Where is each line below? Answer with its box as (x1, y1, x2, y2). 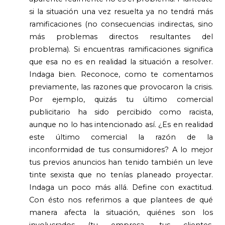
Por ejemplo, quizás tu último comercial (29, 94, 213, 104)
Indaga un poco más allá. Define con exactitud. (29, 182, 213, 192)
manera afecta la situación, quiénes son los (29, 207, 213, 217)
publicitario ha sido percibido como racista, (29, 107, 213, 117)
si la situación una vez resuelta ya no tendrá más (29, 7, 213, 16)
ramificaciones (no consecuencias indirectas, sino (29, 19, 213, 29)
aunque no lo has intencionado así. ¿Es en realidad (29, 120, 213, 129)
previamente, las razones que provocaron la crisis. (29, 82, 213, 91)
